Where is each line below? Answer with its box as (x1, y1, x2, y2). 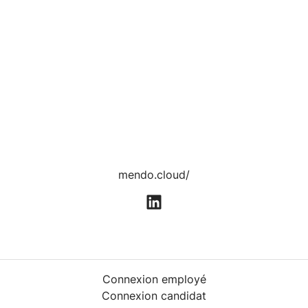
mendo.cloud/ (118, 168, 190, 181)
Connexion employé (102, 272, 206, 287)
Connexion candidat (102, 289, 206, 303)
